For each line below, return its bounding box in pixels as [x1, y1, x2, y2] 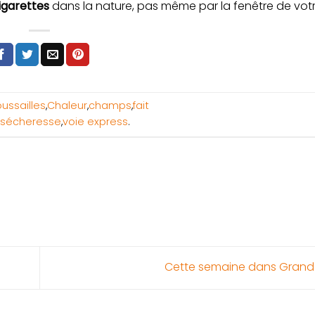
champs [89, 98, 131, 113]
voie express [63, 115, 128, 129]
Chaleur [47, 98, 87, 113]
